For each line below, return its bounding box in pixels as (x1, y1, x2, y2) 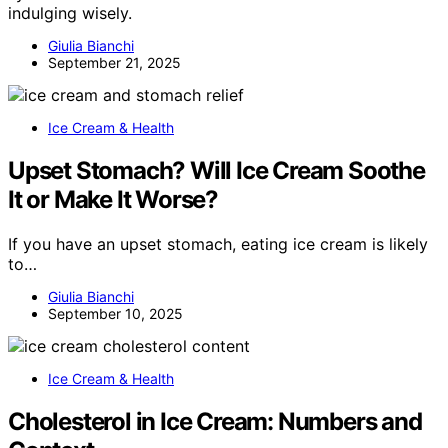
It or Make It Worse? (8, 184, 219, 214)
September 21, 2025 (48, 54, 181, 71)
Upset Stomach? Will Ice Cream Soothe (8, 155, 425, 185)
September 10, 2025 (48, 304, 183, 322)
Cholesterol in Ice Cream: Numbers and (8, 406, 422, 436)
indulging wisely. (8, 3, 132, 23)
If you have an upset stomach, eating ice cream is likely (8, 233, 428, 254)
